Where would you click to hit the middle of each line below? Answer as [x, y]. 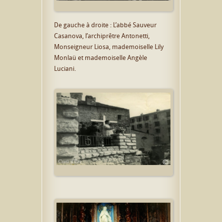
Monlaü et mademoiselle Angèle [101, 57]
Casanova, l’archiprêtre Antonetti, [102, 35]
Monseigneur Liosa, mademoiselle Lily [109, 46]
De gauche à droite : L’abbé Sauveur [105, 25]
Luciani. [65, 68]
